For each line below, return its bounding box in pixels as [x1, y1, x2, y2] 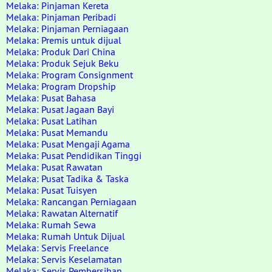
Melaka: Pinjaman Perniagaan [6, 22, 129, 35]
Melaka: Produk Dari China [6, 46, 115, 58]
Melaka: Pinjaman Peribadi [6, 11, 116, 23]
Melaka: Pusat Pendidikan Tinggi [6, 149, 141, 161]
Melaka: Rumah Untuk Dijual [6, 230, 125, 242]
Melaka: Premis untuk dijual [6, 34, 121, 46]
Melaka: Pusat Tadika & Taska [6, 172, 129, 185]
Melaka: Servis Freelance [6, 242, 109, 254]
